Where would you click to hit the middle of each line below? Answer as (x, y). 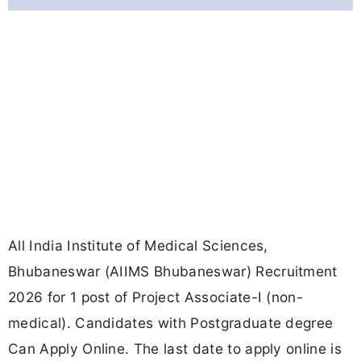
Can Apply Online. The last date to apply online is (175, 349)
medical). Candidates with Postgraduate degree (171, 323)
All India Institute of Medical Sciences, (138, 246)
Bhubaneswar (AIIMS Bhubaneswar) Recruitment (173, 272)
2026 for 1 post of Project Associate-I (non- (156, 297)
